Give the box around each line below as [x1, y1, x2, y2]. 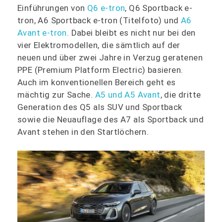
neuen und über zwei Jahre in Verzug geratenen [17, 52, 203, 62]
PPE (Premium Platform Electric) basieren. [17, 64, 183, 75]
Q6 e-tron [87, 2, 125, 13]
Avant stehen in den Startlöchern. [17, 126, 149, 137]
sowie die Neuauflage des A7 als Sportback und [17, 114, 204, 124]
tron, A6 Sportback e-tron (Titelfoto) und [17, 15, 181, 25]
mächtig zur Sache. [17, 89, 95, 100]
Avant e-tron [17, 27, 67, 38]
